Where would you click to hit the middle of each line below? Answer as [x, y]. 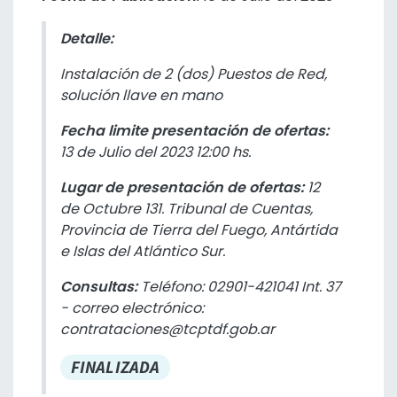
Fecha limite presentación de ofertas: [195, 131]
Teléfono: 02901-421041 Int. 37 [241, 287]
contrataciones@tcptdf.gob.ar [167, 329]
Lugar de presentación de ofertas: [184, 187]
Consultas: [101, 287]
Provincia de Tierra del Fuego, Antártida [199, 230]
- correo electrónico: [132, 308]
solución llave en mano [141, 95]
